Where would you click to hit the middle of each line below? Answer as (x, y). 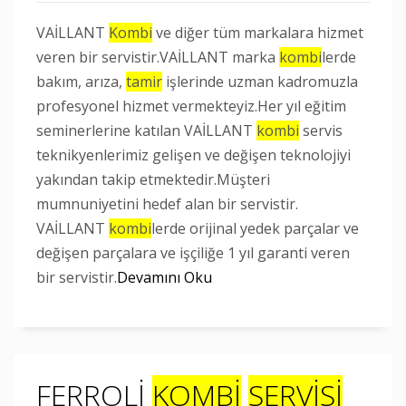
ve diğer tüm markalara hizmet (258, 33)
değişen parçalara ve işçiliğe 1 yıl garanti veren (193, 253)
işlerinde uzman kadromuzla (260, 82)
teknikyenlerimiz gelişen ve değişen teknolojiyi (193, 155)
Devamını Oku (164, 277)
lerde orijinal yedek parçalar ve (255, 228)
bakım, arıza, (81, 82)
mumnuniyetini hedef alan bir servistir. (167, 204)
